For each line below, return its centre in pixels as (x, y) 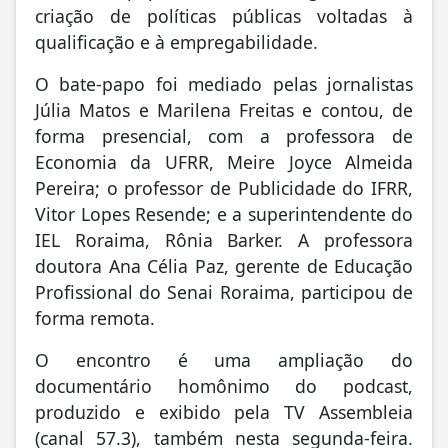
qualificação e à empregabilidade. (176, 41)
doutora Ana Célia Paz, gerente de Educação (224, 265)
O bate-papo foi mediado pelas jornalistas (224, 83)
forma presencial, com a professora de (224, 135)
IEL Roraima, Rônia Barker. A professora (224, 239)
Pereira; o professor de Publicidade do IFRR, (224, 187)
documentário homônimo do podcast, (224, 385)
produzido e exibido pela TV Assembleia (224, 411)
